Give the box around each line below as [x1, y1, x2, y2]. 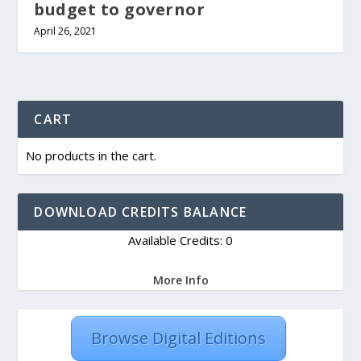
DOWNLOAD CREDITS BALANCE [34, 203, 247, 222]
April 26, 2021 [34, 24, 98, 39]
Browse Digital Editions [90, 327, 266, 350]
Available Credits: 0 [128, 232, 233, 249]
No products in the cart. [26, 147, 157, 164]
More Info [152, 272, 209, 288]
